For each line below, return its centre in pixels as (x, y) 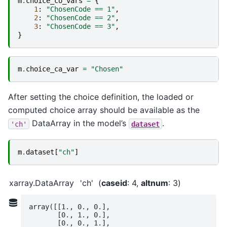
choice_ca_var (52, 69)
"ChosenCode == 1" (81, 9)
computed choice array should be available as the (104, 110)
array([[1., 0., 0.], (69, 206)
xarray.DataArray (42, 183)
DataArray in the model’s (79, 123)
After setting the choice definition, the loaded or (101, 97)
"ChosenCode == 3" (81, 27)
